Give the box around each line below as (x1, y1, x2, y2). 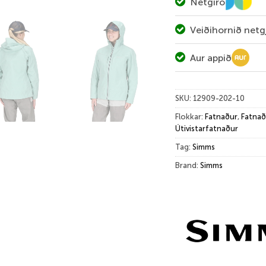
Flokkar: (175, 112, 205, 121)
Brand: (175, 160, 200, 170)
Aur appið (190, 52, 232, 64)
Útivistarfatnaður (175, 123, 238, 133)
